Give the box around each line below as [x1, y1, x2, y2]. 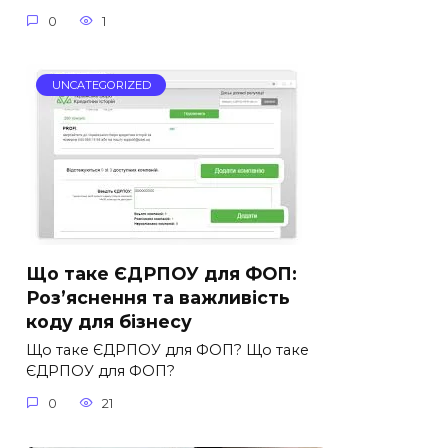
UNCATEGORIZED [51, 78, 151, 93]
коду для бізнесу [26, 310, 192, 332]
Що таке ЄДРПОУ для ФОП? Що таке [26, 341, 309, 360]
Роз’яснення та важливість [26, 286, 290, 308]
